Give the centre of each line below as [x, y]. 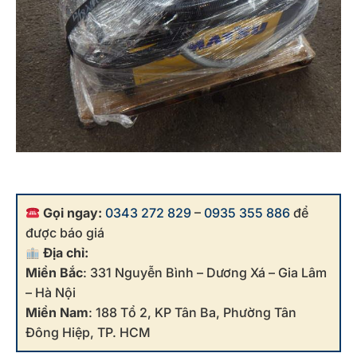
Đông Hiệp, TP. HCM [88, 333]
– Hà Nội [51, 293]
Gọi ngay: [73, 213]
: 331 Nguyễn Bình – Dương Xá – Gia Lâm [205, 273]
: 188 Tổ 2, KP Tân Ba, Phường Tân [192, 313]
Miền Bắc [54, 273]
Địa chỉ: [66, 253]
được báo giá [65, 233]
